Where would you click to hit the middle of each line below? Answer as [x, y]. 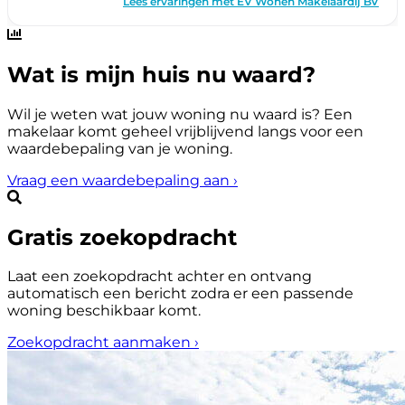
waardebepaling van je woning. [120, 148]
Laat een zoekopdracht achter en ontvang [160, 277]
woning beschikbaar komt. [104, 311]
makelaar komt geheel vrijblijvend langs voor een [185, 131]
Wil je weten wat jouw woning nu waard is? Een [180, 114]
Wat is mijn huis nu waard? [161, 74]
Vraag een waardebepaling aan [120, 180]
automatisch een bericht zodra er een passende [180, 294]
